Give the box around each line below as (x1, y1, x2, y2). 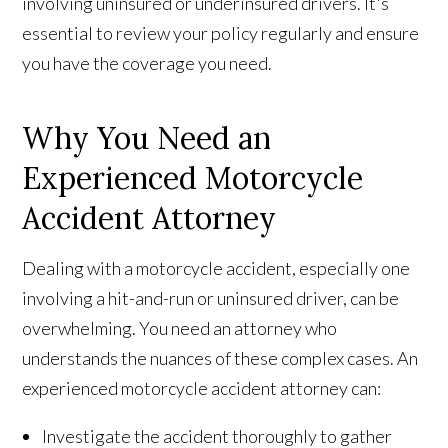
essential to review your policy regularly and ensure (22, 22, 420, 45)
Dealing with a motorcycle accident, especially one (22, 257, 411, 280)
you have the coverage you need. (22, 52, 273, 75)
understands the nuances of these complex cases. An (22, 347, 419, 370)
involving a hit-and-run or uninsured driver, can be (22, 287, 400, 310)
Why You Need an (22, 119, 272, 158)
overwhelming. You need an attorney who (22, 317, 338, 340)
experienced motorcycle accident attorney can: (22, 377, 382, 400)
